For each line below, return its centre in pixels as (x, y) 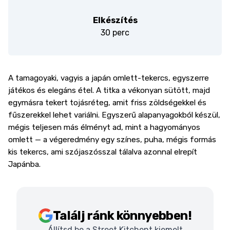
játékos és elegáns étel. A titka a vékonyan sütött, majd (109, 90)
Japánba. (24, 164)
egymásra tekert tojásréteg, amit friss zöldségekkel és (107, 103)
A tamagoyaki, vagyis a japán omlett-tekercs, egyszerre (109, 78)
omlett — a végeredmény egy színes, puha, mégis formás (112, 140)
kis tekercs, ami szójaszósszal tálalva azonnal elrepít (103, 152)
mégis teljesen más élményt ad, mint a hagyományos (104, 127)
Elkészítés (115, 20)
